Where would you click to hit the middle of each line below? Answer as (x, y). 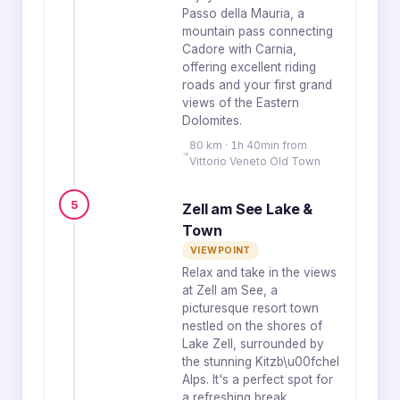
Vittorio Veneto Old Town (254, 161)
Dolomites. (212, 121)
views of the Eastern (241, 103)
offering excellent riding (249, 67)
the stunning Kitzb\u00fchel (261, 362)
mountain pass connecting (258, 31)
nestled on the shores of (252, 326)
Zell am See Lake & (248, 209)
